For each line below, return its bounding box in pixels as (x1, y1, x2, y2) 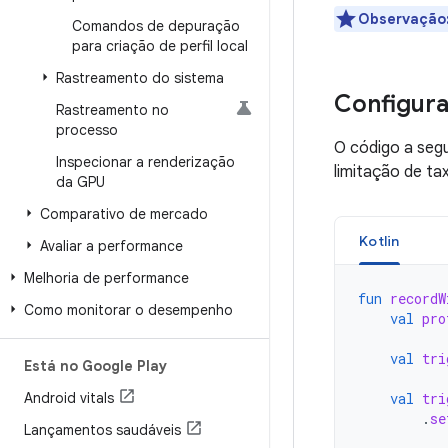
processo (56, 121, 118, 139)
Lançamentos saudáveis (24, 421, 181, 439)
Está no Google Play (24, 357, 167, 375)
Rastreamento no (56, 101, 169, 119)
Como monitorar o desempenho (24, 301, 233, 319)
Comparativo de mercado (40, 205, 208, 223)
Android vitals (24, 389, 114, 407)
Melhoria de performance (24, 269, 189, 287)
